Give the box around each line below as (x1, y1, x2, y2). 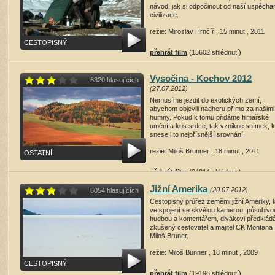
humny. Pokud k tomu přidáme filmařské (150, 114, 269, 121)
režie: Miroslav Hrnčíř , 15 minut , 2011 (150, 28, 265, 35)
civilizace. (150, 11, 179, 18)
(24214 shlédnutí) (189, 168, 241, 176)
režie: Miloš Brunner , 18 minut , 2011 (150, 147, 260, 155)
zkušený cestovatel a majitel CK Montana (150, 223, 273, 231)
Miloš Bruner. (150, 232, 188, 239)
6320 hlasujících (90, 76, 139, 83)
